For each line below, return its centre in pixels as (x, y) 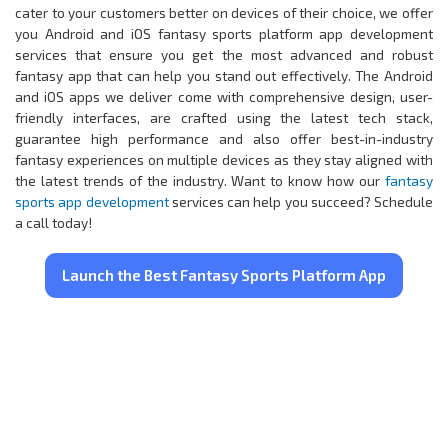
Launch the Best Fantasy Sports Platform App (224, 275)
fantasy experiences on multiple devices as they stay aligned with (224, 160)
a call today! (53, 223)
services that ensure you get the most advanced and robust (224, 55)
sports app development (92, 202)
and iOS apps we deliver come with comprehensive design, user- (224, 97)
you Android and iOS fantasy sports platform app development (224, 34)
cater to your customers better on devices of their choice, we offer (224, 13)
